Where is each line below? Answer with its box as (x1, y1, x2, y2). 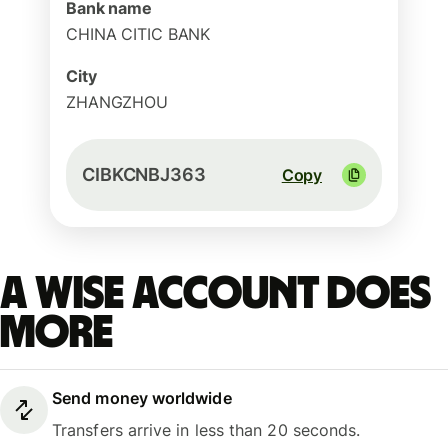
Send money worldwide (52, 388, 232, 409)
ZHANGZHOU (66, 92, 169, 112)
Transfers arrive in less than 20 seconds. (52, 420, 361, 441)
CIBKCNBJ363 (82, 164, 206, 185)
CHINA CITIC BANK (66, 24, 211, 44)
